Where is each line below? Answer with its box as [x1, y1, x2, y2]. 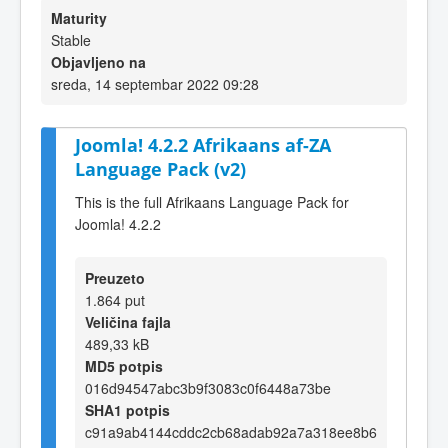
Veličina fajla [85, 311, 171, 332]
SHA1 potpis [85, 399, 170, 420]
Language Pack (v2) [75, 157, 246, 181]
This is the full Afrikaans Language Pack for [75, 191, 349, 212]
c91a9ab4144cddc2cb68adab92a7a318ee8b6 [85, 421, 377, 442]
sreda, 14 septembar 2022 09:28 [51, 74, 259, 94]
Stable [51, 30, 91, 50]
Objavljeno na [51, 52, 146, 72]
